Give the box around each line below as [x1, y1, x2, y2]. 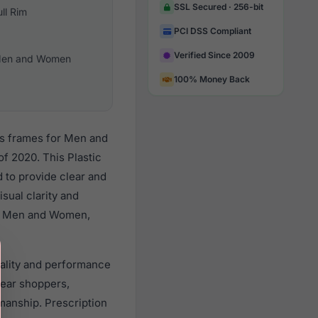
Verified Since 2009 [174, 50, 255, 60]
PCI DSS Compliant [174, 26, 251, 36]
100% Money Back [174, 74, 250, 84]
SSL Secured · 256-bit [174, 1, 263, 12]
